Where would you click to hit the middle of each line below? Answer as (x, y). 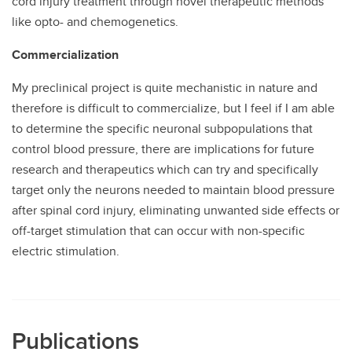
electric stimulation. (66, 251)
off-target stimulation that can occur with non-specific (158, 231)
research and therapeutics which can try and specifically (165, 169)
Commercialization (65, 55)
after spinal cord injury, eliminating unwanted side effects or (176, 210)
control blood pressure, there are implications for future (163, 149)
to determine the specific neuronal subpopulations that (162, 128)
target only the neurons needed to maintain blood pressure (173, 190)
